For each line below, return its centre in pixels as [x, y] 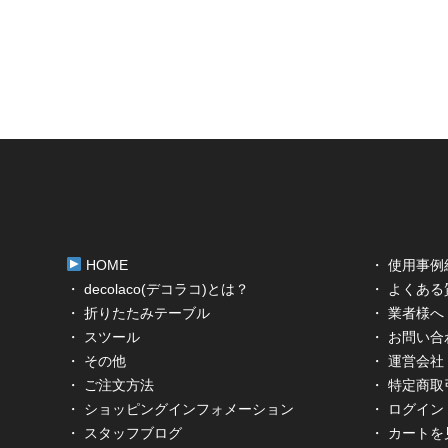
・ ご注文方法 [110, 385]
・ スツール [103, 337]
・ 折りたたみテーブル [138, 313]
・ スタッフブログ [124, 433]
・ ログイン [407, 409]
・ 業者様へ [407, 313]
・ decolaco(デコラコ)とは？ [157, 289]
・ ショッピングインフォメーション [180, 409]
